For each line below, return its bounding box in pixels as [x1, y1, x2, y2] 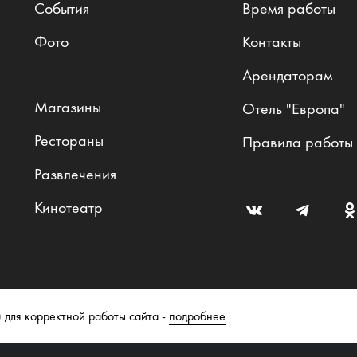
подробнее [169, 308, 226, 324]
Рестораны [34, 130, 104, 151]
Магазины [34, 96, 102, 117]
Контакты [242, 31, 302, 52]
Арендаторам [242, 65, 334, 85]
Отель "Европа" [242, 98, 346, 119]
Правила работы [242, 131, 354, 152]
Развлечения [34, 163, 117, 184]
